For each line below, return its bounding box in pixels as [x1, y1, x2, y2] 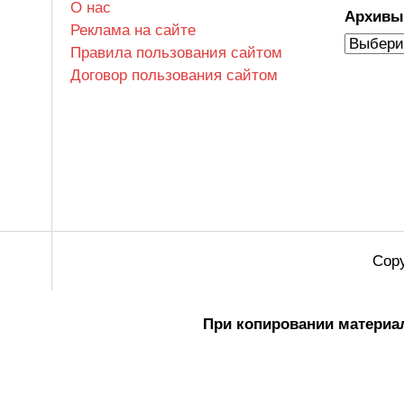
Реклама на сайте [69, 22, 196, 39]
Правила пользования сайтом [69, 44, 282, 61]
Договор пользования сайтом [69, 67, 278, 84]
